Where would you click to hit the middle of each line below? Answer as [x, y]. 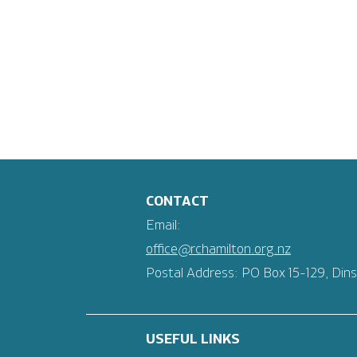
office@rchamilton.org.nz [218, 249]
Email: [163, 226]
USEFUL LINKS [193, 339]
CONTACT [177, 202]
